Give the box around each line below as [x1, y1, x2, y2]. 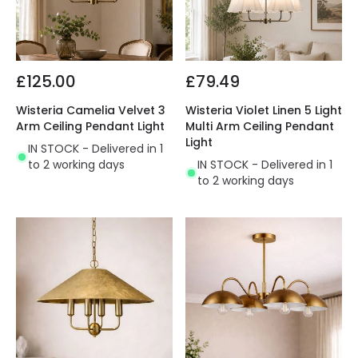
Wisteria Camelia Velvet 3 [16, 102, 165, 119]
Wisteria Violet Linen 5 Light [185, 102, 342, 119]
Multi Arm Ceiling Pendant [185, 118, 334, 135]
